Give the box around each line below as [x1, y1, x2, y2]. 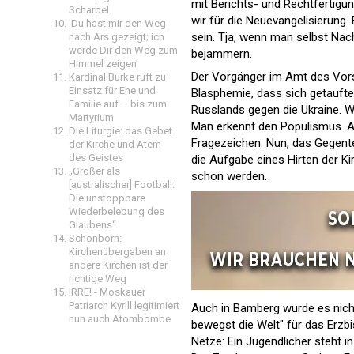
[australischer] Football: [69, 179, 175, 190]
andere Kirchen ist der [69, 259, 168, 271]
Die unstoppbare [69, 192, 145, 204]
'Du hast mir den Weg [69, 17, 166, 29]
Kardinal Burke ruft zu [69, 71, 166, 83]
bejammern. [191, 47, 252, 61]
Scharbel [69, 4, 109, 16]
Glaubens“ [69, 219, 116, 231]
